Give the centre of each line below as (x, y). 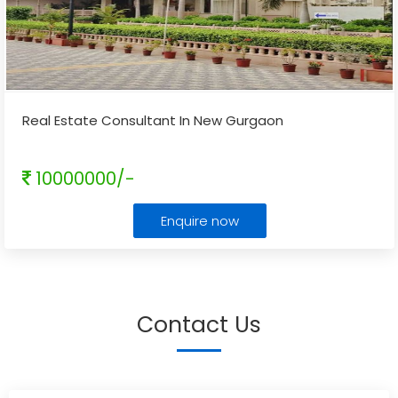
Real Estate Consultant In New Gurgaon (153, 120)
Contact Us (199, 325)
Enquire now (199, 221)
